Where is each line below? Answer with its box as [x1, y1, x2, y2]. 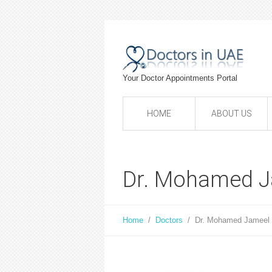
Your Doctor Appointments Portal [123, 73, 237, 83]
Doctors [155, 216, 183, 225]
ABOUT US [211, 109, 252, 118]
